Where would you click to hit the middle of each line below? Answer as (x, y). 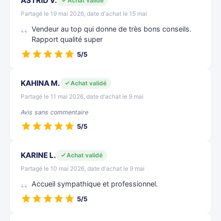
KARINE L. (38, 155)
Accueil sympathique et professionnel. (95, 184)
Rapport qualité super (67, 39)
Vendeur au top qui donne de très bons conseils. (111, 29)
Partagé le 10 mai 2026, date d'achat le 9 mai (83, 168)
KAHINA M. (40, 83)
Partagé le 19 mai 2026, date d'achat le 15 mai (84, 14)
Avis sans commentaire (55, 112)
